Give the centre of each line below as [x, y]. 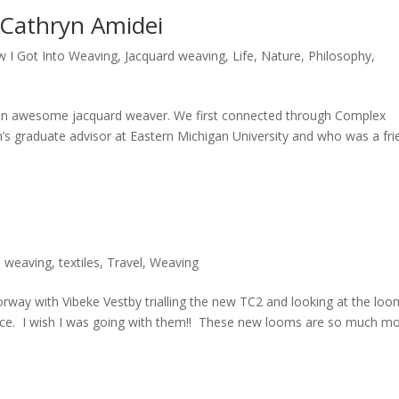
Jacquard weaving [175, 55]
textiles [80, 262]
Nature [281, 55]
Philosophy [340, 55]
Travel [125, 262]
